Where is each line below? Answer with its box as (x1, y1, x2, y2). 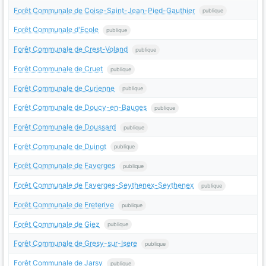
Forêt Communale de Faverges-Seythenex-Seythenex (14, 180, 194, 190)
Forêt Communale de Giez (14, 219, 100, 229)
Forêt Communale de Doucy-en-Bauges (14, 103, 147, 112)
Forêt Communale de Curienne (14, 83, 115, 93)
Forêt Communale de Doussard (14, 122, 116, 132)
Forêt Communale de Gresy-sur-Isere (14, 239, 137, 248)
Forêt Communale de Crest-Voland (14, 45, 128, 54)
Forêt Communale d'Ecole (14, 25, 99, 34)
